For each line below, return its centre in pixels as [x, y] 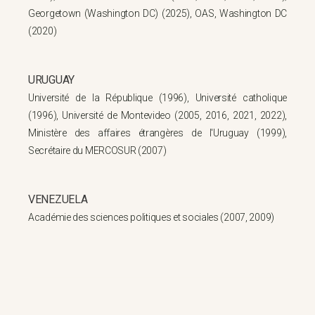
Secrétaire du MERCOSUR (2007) [97, 150]
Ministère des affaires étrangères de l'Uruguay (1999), [157, 133]
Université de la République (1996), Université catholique [157, 98]
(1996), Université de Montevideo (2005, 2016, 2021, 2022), [157, 115]
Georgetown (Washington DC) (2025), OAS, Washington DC [157, 13]
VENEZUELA [58, 199]
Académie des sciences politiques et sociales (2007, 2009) [151, 217]
